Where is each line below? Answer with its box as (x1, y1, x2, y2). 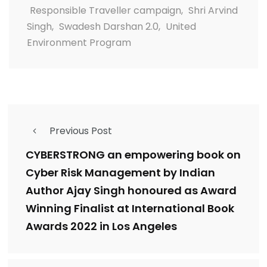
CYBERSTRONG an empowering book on (26, 147, 241, 162)
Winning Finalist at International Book (26, 201, 234, 216)
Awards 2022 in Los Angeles (26, 219, 177, 234)
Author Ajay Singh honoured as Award (26, 183, 237, 198)
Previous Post (49, 124, 112, 138)
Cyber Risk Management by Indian (26, 165, 215, 180)
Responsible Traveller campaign (30, 4, 181, 17)
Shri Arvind (188, 4, 238, 17)
